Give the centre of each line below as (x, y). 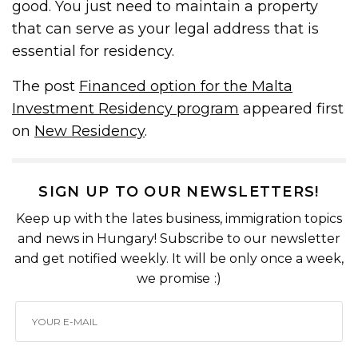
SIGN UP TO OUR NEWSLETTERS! (179, 191)
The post (46, 86)
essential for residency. (93, 51)
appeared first (292, 108)
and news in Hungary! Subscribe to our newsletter (179, 238)
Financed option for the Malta (186, 86)
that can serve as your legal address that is (166, 28)
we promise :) (179, 278)
